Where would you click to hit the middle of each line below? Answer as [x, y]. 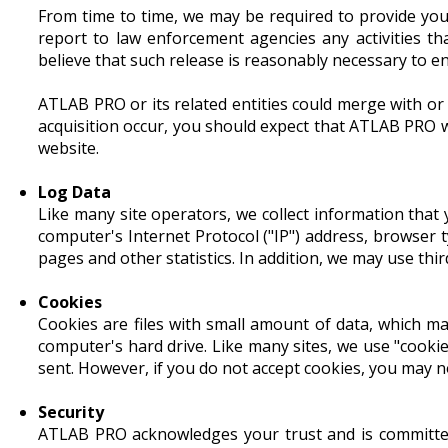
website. [68, 147]
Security [71, 411]
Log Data [74, 191]
